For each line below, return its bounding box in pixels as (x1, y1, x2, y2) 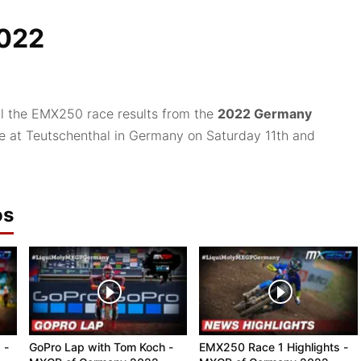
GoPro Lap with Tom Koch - (28, 340, 173, 355)
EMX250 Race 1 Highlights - (199, 340, 349, 355)
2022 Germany (218, 105, 312, 122)
